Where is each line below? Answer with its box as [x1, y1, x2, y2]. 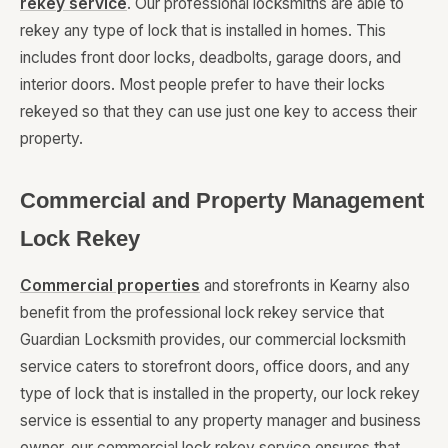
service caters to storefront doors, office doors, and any [20, 357, 410, 377]
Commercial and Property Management [20, 188, 424, 214]
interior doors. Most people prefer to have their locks [20, 75, 385, 95]
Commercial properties [20, 276, 200, 296]
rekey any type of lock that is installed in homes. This [20, 21, 386, 41]
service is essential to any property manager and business [20, 411, 421, 431]
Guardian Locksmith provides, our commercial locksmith [20, 330, 406, 350]
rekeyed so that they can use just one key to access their [20, 102, 417, 122]
